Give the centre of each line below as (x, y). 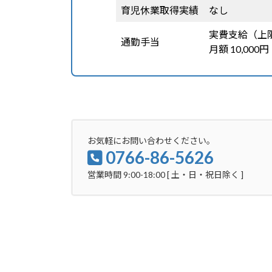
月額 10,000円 (239, 49)
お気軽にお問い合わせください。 (151, 141)
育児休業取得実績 (160, 10)
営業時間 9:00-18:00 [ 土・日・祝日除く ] (165, 175)
